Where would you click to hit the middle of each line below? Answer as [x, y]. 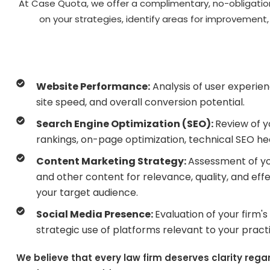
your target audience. [87, 193]
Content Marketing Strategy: [112, 162]
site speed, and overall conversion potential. [140, 102]
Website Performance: [93, 87]
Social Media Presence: [95, 215]
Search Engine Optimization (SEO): [125, 124]
